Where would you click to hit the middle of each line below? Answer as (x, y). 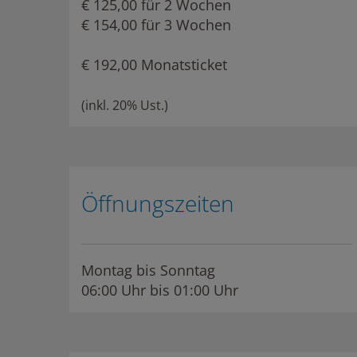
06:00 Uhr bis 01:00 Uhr (160, 290)
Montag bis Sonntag (150, 270)
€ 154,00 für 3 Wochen (156, 25)
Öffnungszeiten (158, 203)
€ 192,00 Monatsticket (154, 65)
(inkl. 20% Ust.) (125, 105)
